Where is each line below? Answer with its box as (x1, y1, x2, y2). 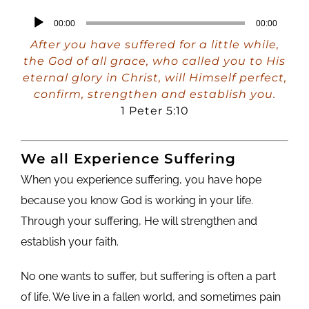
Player (19, 32, 52, 46)
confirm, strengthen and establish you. (33, 87, 276, 101)
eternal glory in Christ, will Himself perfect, (22, 70, 287, 84)
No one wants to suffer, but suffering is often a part (20, 269, 276, 283)
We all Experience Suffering (20, 150, 236, 167)
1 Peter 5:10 (120, 103, 189, 117)
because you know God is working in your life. (20, 193, 253, 207)
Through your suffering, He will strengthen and (20, 214, 257, 228)
